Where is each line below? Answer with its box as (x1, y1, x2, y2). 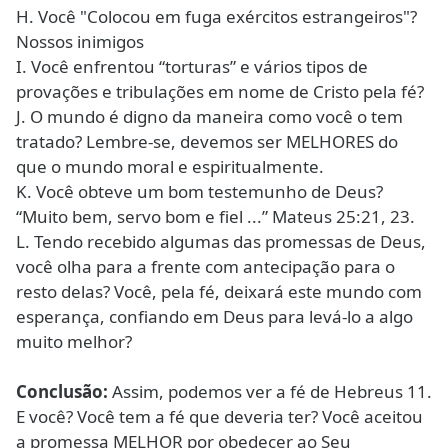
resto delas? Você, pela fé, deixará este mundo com (16, 280, 422, 304)
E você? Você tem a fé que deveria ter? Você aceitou (16, 405, 423, 429)
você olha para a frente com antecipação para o (16, 255, 395, 279)
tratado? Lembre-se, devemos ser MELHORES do (16, 130, 398, 154)
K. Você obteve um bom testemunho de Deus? (16, 180, 383, 204)
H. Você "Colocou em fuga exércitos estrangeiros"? (16, 5, 417, 29)
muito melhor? (16, 330, 132, 354)
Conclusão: (16, 380, 108, 404)
